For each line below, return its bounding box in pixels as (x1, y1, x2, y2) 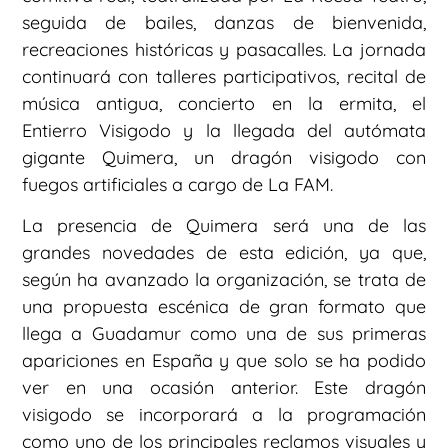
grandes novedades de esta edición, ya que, (22, 241, 426, 265)
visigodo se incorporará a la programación (22, 403, 426, 427)
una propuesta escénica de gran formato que (22, 295, 426, 319)
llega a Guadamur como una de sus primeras (22, 322, 426, 346)
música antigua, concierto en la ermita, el (22, 91, 426, 115)
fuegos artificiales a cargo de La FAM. (22, 172, 333, 196)
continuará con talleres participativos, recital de (22, 64, 426, 88)
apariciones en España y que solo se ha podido (22, 349, 426, 373)
